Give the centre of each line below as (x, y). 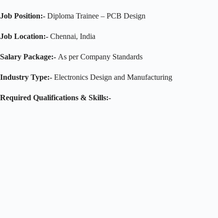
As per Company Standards (99, 56)
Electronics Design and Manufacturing (112, 77)
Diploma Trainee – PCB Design (95, 16)
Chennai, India (72, 36)
